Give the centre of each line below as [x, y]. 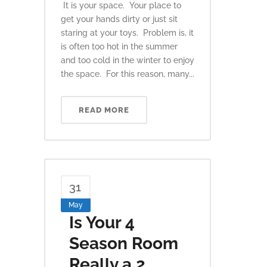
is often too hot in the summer [119, 46]
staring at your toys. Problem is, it [127, 33]
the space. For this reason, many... [128, 74]
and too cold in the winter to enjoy [128, 60]
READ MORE [104, 110]
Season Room [124, 243]
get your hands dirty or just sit [119, 19]
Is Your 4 [102, 223]
